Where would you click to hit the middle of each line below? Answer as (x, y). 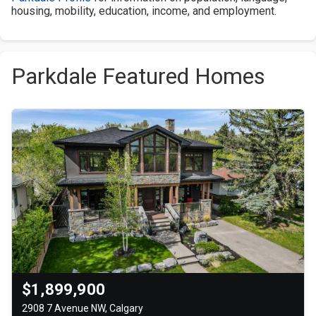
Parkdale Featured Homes (138, 76)
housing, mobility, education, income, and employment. (144, 11)
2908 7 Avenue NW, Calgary (83, 309)
